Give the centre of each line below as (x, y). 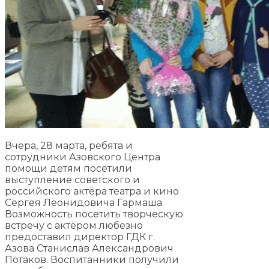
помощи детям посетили (68, 169)
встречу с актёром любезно (74, 226)
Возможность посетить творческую (94, 214)
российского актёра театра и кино (92, 192)
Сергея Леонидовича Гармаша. (84, 203)
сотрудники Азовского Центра (83, 157)
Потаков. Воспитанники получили (92, 260)
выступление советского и (72, 180)
